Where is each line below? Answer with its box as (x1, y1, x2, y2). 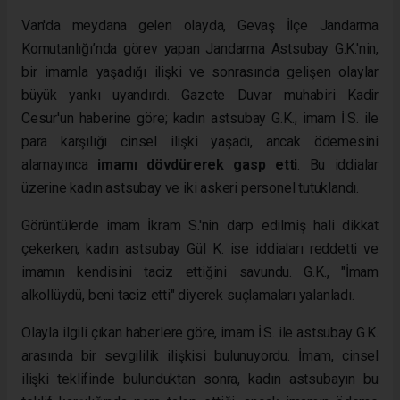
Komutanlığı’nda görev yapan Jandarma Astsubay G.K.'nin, (21, 39, 379, 57)
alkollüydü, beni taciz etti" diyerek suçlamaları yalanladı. (21, 286, 354, 304)
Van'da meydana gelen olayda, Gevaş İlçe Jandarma (21, 16, 379, 34)
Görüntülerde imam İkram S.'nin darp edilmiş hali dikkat (21, 216, 379, 234)
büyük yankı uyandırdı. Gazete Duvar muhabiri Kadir (21, 86, 379, 104)
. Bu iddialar (297, 155, 379, 173)
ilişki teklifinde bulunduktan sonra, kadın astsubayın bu (21, 370, 379, 387)
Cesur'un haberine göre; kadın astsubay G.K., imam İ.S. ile (21, 109, 379, 127)
